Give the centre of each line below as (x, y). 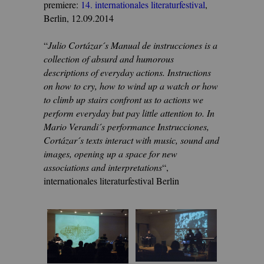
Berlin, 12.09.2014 (79, 18)
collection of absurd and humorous (109, 59)
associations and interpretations (103, 167)
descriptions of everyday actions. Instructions (127, 72)
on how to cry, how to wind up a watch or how (131, 86)
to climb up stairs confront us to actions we (123, 100)
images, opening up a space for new (110, 154)
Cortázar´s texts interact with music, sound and (131, 140)
